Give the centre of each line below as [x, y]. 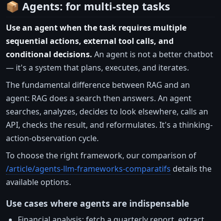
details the [191, 168]
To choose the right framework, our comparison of [101, 155]
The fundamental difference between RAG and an [98, 85]
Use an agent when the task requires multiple [96, 27]
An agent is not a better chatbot [153, 54]
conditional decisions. [49, 54]
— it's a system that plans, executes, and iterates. [97, 67]
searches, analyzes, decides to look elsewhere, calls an [107, 111]
